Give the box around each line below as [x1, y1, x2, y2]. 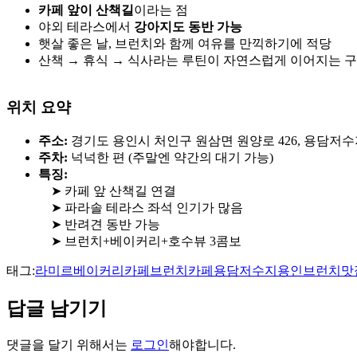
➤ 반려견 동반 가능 [38, 217, 160, 231]
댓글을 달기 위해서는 [6, 337, 131, 351]
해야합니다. [169, 337, 236, 351]
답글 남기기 [6, 297, 107, 319]
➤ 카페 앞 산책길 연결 [38, 183, 176, 198]
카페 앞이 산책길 [38, 3, 134, 18]
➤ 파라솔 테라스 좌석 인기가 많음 [38, 200, 243, 214]
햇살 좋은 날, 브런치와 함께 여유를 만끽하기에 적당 [38, 37, 331, 51]
